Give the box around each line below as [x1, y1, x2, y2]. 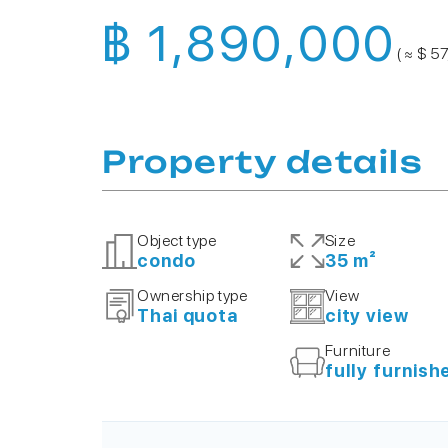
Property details [102, 143, 423, 180]
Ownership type [137, 286, 248, 305]
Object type [137, 231, 217, 250]
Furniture [324, 341, 391, 360]
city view [324, 305, 409, 326]
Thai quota [137, 305, 238, 326]
